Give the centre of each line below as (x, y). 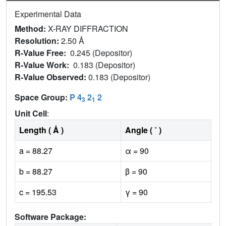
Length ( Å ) (41, 130)
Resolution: (38, 41)
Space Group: (42, 97)
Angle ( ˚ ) (143, 130)
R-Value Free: (42, 53)
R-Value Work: (44, 65)
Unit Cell (31, 114)
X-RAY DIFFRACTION (88, 29)
